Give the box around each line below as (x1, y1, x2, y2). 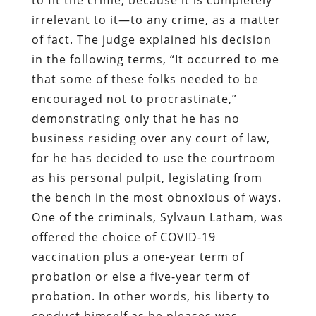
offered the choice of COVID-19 (31, 229, 216, 245)
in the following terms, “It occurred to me (31, 51, 279, 67)
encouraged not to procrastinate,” (31, 90, 237, 107)
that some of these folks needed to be (31, 71, 259, 87)
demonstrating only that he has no (31, 110, 240, 126)
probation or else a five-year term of (31, 268, 250, 284)
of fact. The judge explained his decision (31, 31, 272, 47)
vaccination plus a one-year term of (31, 248, 244, 265)
